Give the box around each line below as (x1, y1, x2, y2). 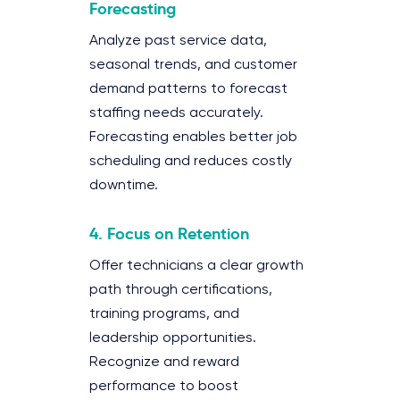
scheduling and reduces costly (89, 154, 292, 169)
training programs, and (89, 306, 239, 321)
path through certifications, (89, 282, 272, 297)
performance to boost (89, 379, 238, 394)
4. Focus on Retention (89, 222, 249, 244)
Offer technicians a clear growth (89, 258, 304, 273)
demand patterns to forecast (89, 81, 287, 96)
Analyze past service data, (89, 33, 267, 48)
